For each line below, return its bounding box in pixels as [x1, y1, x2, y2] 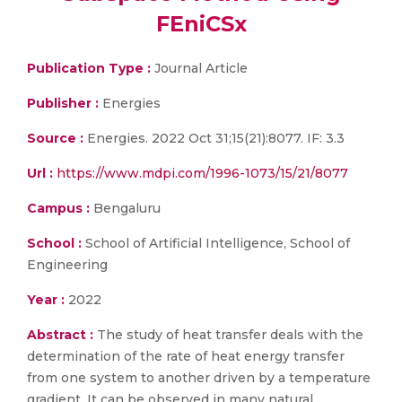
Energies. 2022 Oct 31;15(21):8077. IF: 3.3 [83, 130, 345, 146]
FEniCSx [155, 11, 247, 37]
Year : [27, 292, 65, 308]
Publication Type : [27, 60, 151, 76]
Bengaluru [90, 200, 161, 216]
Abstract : [27, 327, 97, 343]
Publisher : [27, 95, 102, 111]
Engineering [27, 257, 108, 273]
